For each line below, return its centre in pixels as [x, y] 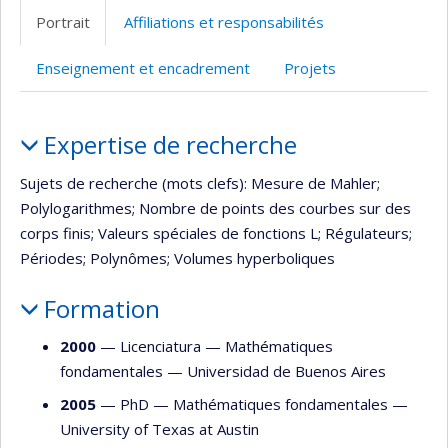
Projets [310, 68]
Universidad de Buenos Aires [286, 371]
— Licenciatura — [160, 346]
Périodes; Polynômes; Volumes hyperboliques [177, 257]
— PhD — [134, 403]
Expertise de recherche [170, 144]
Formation [101, 308]
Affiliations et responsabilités [224, 22]
